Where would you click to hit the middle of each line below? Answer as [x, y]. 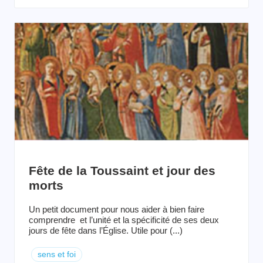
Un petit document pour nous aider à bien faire [117, 209]
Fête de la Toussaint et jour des [122, 170]
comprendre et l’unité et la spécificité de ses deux [124, 220]
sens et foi [57, 254]
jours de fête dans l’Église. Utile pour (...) [106, 230]
